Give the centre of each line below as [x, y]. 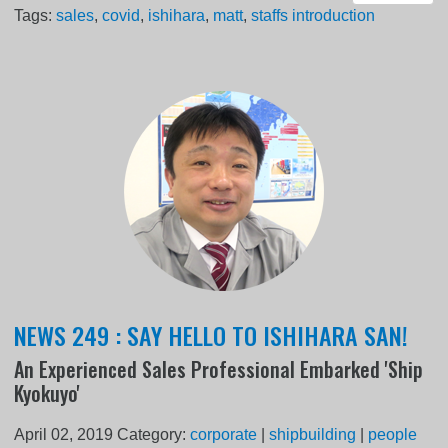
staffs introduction [313, 15]
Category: [154, 434]
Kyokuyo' [47, 392]
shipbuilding [313, 434]
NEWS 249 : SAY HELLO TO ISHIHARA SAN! [211, 334]
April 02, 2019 [64, 434]
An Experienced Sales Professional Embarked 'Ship [219, 368]
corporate [224, 434]
